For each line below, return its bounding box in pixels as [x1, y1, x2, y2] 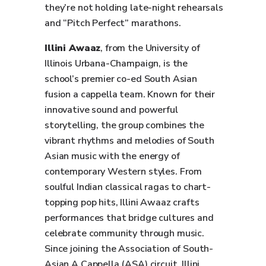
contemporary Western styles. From [45, 165, 202, 178]
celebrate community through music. [45, 227, 204, 240]
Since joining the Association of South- [45, 242, 214, 255]
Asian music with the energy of [45, 150, 180, 163]
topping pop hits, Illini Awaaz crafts [45, 196, 199, 209]
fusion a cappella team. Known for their [45, 88, 216, 101]
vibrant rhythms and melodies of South [45, 134, 214, 147]
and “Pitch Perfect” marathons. [45, 17, 181, 30]
